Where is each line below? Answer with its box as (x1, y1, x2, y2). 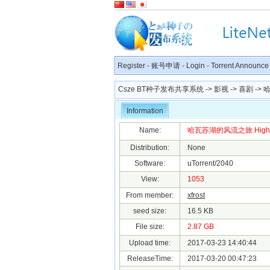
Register (118, 61, 145, 70)
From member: (126, 191, 174, 199)
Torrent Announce (211, 61, 269, 70)
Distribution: (130, 143, 169, 152)
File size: (135, 222, 165, 231)
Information (127, 107, 163, 115)
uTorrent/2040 (180, 159, 233, 168)
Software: (134, 159, 165, 168)
